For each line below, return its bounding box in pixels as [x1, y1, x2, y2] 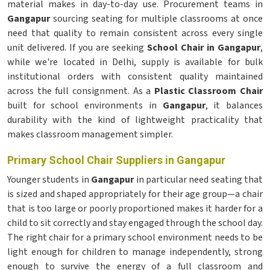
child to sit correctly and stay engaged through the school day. [7, 216, 263, 230]
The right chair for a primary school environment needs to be [7, 231, 263, 244]
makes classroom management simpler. [7, 128, 173, 141]
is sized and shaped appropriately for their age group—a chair [7, 187, 263, 201]
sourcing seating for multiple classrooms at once [50, 12, 263, 25]
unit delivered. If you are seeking [7, 41, 147, 54]
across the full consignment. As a [7, 84, 154, 98]
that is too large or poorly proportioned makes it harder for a [7, 202, 263, 215]
